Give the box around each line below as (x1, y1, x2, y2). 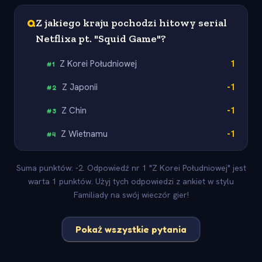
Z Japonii (62, 81, 98, 93)
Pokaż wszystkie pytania (75, 223, 187, 235)
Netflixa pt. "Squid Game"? (36, 32, 166, 45)
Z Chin (61, 104, 87, 116)
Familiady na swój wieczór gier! (73, 189, 189, 201)
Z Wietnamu (61, 127, 108, 140)
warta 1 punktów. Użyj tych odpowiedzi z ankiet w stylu (28, 176, 234, 187)
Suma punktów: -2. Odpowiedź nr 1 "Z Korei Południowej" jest (16, 163, 246, 174)
